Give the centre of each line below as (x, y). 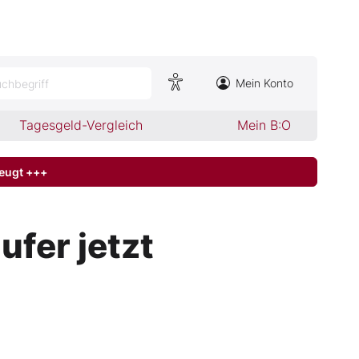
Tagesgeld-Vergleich (81, 125)
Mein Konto (264, 83)
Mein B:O (264, 125)
